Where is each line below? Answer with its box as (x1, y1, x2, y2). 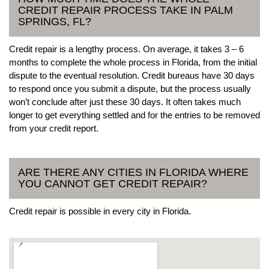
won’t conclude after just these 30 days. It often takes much (9, 96, 241, 107)
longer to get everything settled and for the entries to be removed (9, 109, 260, 120)
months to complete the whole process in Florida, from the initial (9, 56, 257, 67)
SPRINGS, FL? (18, 15, 91, 28)
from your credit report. (9, 122, 98, 133)
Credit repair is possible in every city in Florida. (9, 205, 191, 216)
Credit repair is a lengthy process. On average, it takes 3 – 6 (9, 43, 244, 54)
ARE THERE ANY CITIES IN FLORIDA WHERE (18, 166, 249, 178)
